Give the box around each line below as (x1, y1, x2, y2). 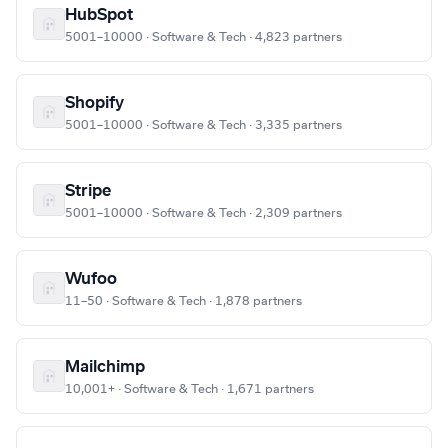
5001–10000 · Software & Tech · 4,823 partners (65, 31, 342, 44)
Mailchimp (65, 359, 145, 376)
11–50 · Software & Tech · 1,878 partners (65, 295, 302, 308)
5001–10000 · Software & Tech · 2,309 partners (65, 207, 342, 220)
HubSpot (65, 7, 133, 24)
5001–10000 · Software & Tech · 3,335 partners (65, 119, 342, 132)
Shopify (65, 95, 124, 112)
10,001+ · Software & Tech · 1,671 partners (65, 383, 314, 396)
